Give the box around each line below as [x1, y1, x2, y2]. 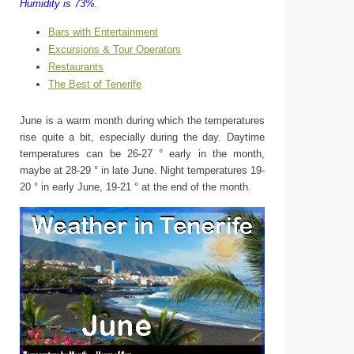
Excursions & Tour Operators [48, 43, 181, 55]
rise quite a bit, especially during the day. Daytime [20, 131, 265, 143]
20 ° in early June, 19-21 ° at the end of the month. [20, 181, 251, 193]
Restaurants [48, 61, 104, 73]
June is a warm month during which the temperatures [20, 115, 265, 126]
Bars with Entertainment [48, 26, 158, 38]
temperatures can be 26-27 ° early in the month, [20, 148, 265, 160]
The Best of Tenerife [48, 78, 141, 90]
